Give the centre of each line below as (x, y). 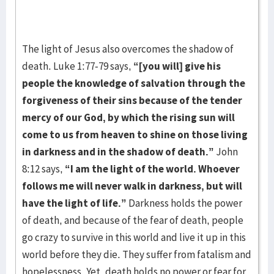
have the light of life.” (74, 203)
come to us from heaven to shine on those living (135, 135)
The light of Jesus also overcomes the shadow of (128, 49)
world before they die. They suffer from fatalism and (137, 254)
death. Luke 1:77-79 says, (78, 66)
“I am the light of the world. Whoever (152, 169)
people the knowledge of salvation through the (134, 83)
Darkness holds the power (184, 203)
